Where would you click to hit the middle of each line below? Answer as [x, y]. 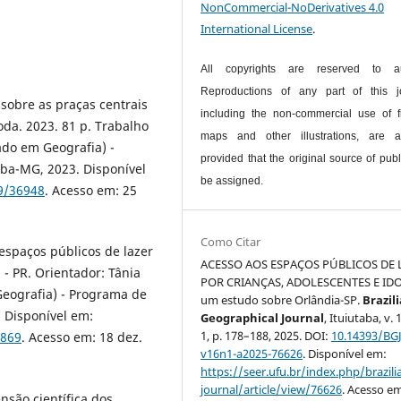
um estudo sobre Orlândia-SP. [282, 299]
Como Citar [231, 241]
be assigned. [232, 180]
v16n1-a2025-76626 [252, 353]
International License [257, 28]
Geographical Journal [263, 317]
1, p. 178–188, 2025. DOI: [266, 335]
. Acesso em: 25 [91, 191]
